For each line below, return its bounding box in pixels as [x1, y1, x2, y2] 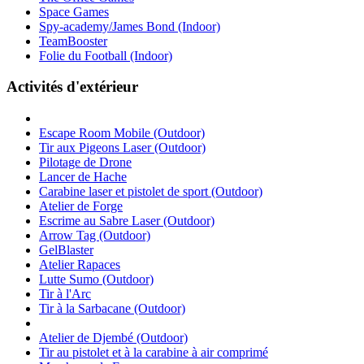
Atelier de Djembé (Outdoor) [39, 331, 188, 344]
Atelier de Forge [39, 199, 123, 213]
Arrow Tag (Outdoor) [39, 228, 150, 242]
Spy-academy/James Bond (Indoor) [39, 19, 220, 33]
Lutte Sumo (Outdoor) [39, 272, 154, 286]
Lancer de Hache [39, 170, 127, 184]
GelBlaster [39, 243, 93, 257]
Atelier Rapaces [39, 258, 120, 271]
